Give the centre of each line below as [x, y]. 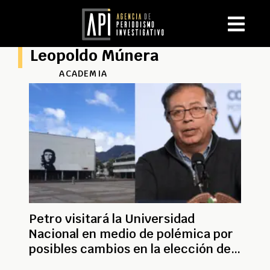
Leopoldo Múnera [95, 55]
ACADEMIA [83, 74]
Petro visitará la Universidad [112, 218]
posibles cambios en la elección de [130, 249]
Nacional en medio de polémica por [131, 234]
